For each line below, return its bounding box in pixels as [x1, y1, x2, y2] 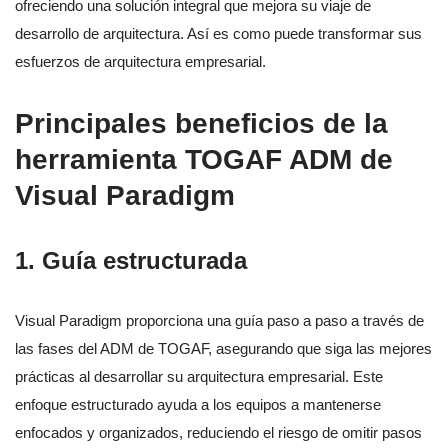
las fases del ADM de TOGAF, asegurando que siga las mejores [15, 340, 432, 358]
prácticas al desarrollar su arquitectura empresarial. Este [15, 368, 383, 386]
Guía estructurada [42, 247, 247, 275]
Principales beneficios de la [15, 108, 388, 140]
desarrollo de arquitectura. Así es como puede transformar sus [15, 25, 422, 43]
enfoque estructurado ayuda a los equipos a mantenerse [15, 396, 381, 414]
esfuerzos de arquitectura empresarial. [15, 53, 266, 71]
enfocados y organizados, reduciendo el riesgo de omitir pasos [15, 424, 422, 442]
